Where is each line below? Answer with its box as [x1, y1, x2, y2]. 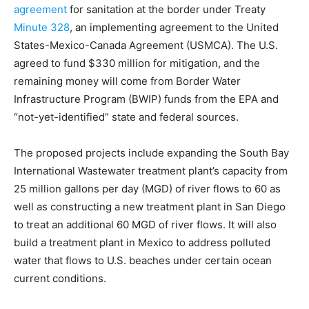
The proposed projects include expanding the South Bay [14, 146, 289, 159]
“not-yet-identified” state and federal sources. [14, 110, 239, 123]
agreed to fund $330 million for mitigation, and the [14, 56, 260, 70]
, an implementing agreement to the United [70, 20, 279, 34]
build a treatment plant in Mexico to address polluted [14, 235, 270, 249]
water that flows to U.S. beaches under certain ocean [14, 253, 272, 267]
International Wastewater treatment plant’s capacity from [14, 163, 288, 177]
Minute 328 [14, 20, 70, 34]
